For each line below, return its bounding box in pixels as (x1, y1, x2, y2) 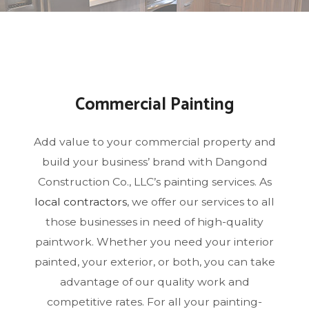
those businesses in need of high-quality (46, 215, 263, 229)
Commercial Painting (74, 90, 235, 120)
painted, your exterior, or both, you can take (34, 255, 275, 269)
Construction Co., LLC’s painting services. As (37, 175, 272, 189)
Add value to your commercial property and (33, 135, 276, 149)
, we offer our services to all (127, 195, 275, 209)
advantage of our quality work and (59, 275, 250, 289)
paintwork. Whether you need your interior (35, 235, 274, 249)
